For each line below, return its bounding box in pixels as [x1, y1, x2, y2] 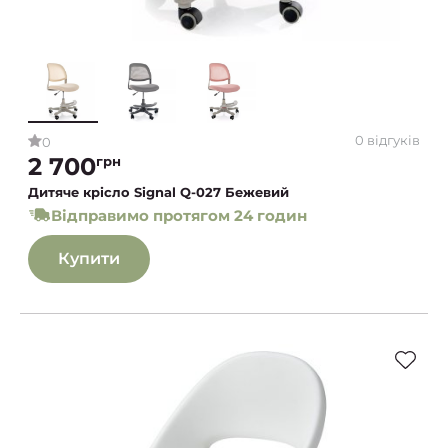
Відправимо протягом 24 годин [51, 205, 307, 225]
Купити [58, 248, 120, 268]
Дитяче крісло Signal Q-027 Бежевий [28, 183, 289, 200]
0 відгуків [355, 132, 420, 149]
